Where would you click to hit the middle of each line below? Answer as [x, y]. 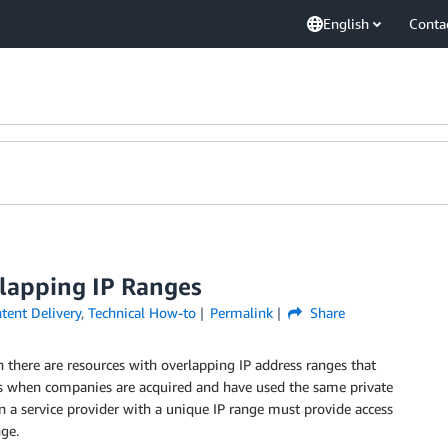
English [346, 23]
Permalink [242, 312]
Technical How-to [141, 312]
